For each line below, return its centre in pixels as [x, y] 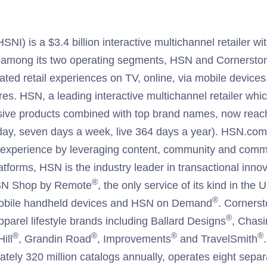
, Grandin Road [55, 239]
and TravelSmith [217, 239]
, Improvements [134, 239]
